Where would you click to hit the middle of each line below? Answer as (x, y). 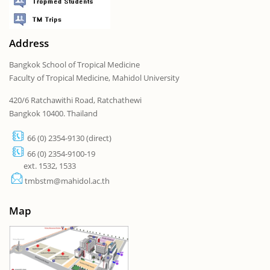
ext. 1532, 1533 (50, 165)
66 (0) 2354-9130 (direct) (70, 138)
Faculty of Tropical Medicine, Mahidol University (94, 77)
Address (29, 43)
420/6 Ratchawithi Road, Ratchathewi (75, 100)
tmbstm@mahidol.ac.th (67, 181)
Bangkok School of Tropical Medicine (74, 64)
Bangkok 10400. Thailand (53, 113)
